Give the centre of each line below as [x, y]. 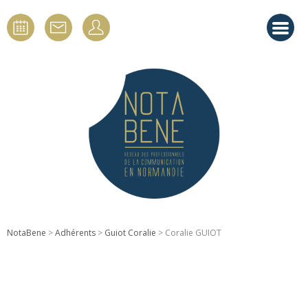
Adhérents [75, 233]
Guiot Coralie [130, 233]
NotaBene [26, 233]
